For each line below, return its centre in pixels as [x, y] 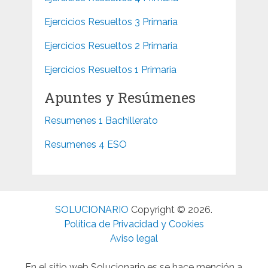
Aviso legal [134, 238]
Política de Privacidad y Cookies [134, 224]
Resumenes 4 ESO [85, 144]
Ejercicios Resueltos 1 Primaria [110, 69]
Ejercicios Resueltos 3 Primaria [111, 22]
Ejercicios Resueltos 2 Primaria [111, 45]
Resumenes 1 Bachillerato [101, 120]
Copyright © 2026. [171, 209]
